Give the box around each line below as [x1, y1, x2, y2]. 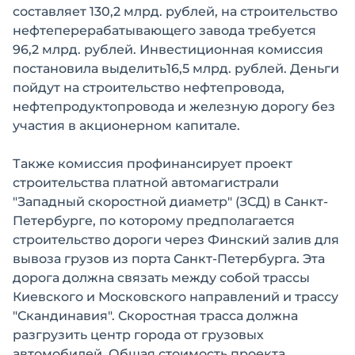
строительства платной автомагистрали [13, 175, 279, 190]
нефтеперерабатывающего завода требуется [13, 23, 316, 38]
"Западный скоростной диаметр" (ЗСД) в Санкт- [13, 194, 328, 209]
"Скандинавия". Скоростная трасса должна [13, 308, 298, 323]
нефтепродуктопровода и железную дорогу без [13, 99, 335, 114]
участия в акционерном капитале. [13, 118, 240, 133]
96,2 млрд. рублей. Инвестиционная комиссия [13, 42, 323, 57]
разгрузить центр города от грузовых [13, 327, 264, 342]
